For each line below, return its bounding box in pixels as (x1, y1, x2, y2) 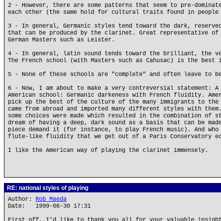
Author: (8, 196, 36, 203)
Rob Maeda (36, 196, 67, 203)
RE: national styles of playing (5, 184, 88, 191)
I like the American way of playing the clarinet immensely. (8, 147, 208, 154)
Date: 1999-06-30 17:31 (8, 203, 91, 210)
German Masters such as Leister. (8, 37, 115, 43)
